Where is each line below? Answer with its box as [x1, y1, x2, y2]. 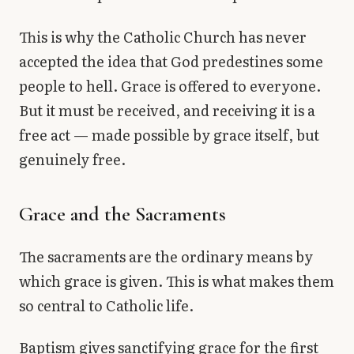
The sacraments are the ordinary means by [19, 245, 313, 267]
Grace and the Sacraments [19, 201, 226, 226]
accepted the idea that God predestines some [19, 50, 323, 72]
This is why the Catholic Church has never [19, 25, 307, 47]
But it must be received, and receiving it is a [19, 99, 315, 121]
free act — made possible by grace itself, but [19, 123, 319, 145]
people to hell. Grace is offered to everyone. [19, 74, 321, 96]
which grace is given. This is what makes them [19, 269, 334, 292]
